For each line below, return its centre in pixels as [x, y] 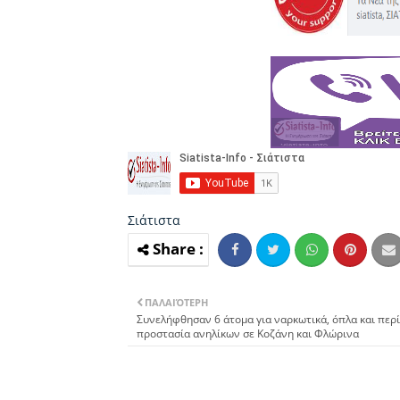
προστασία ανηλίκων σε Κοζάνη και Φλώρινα [248, 333]
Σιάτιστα [154, 220]
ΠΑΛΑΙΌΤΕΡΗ [176, 302]
